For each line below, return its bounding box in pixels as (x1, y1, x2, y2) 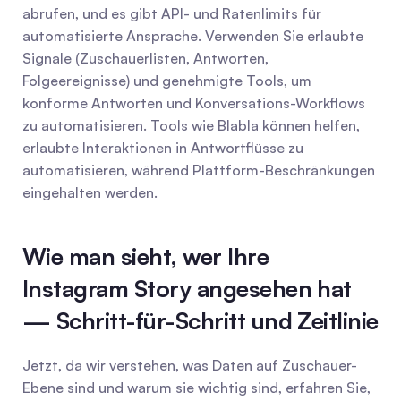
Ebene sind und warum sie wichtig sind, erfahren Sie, (22, 379, 371, 397)
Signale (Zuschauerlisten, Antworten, (22, 49, 269, 67)
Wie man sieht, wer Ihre (22, 242, 269, 270)
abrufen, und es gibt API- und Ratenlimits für (22, 4, 321, 22)
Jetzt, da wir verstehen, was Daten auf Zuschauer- (22, 356, 357, 374)
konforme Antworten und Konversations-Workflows (22, 94, 365, 112)
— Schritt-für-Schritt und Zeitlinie (22, 306, 379, 335)
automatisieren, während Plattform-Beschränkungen (22, 161, 375, 179)
